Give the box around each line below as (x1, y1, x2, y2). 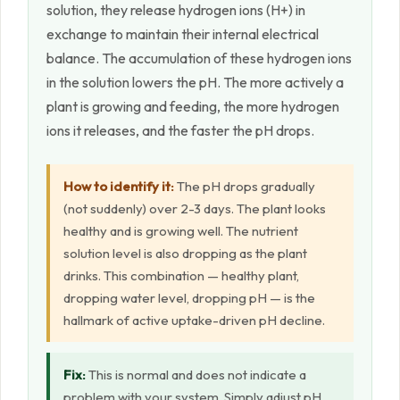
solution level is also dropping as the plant (63, 245, 307, 262)
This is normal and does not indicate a (86, 366, 306, 384)
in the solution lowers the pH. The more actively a (46, 73, 344, 92)
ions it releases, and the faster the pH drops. (46, 121, 314, 140)
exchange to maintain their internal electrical (46, 25, 319, 44)
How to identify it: (63, 178, 174, 196)
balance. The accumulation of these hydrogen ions (46, 49, 352, 68)
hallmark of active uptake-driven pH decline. (63, 312, 325, 329)
